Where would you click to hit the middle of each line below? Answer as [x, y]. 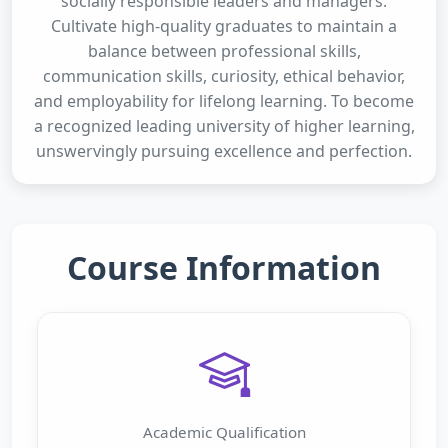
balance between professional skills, [224, 51]
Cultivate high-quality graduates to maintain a [224, 26]
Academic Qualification [224, 432]
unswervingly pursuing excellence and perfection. [224, 151]
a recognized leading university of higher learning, [224, 126]
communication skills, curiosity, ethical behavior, [224, 76]
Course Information [224, 267]
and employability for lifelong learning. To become [224, 101]
